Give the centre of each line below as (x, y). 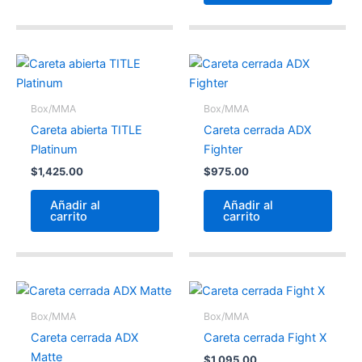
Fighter (223, 149)
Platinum (54, 149)
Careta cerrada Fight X (265, 338)
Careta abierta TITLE (86, 130)
